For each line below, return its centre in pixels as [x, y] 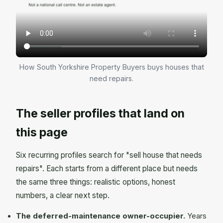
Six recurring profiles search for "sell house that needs [109, 155]
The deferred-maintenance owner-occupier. [101, 216]
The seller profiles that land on [100, 113]
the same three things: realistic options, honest [96, 182]
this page [42, 132]
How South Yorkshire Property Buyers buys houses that [111, 67]
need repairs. [111, 78]
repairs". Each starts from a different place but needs [107, 169]
